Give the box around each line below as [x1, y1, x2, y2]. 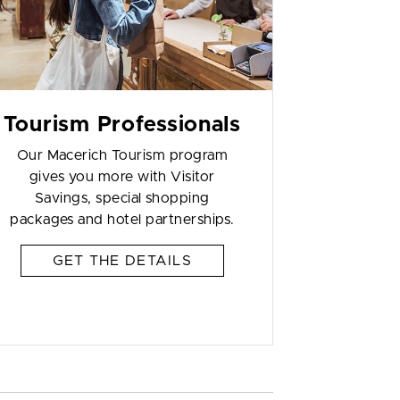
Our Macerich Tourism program [16, 148, 229, 162]
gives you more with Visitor [29, 170, 215, 184]
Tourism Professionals [3, 114, 241, 136]
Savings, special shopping [34, 191, 210, 205]
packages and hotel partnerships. [10, 212, 235, 227]
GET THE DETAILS [52, 254, 192, 268]
